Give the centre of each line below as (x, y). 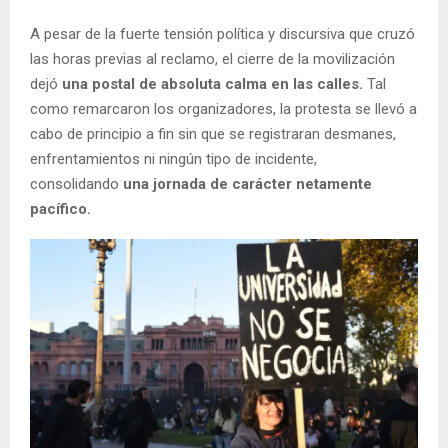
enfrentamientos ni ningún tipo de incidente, (173, 158)
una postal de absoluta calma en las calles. (212, 83)
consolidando (74, 183)
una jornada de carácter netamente (245, 183)
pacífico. (60, 208)
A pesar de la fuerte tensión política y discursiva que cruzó (222, 33)
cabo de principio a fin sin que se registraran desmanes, (213, 133)
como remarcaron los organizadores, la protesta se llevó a (223, 108)
